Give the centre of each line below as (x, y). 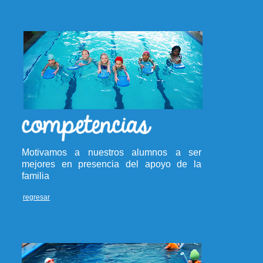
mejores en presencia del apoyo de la (112, 164)
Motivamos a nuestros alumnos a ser (112, 152)
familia (36, 176)
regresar (36, 197)
